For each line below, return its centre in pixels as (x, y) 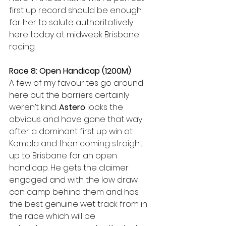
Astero (71, 107)
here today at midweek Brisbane (75, 35)
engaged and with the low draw (74, 180)
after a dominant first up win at (72, 131)
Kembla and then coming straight (77, 144)
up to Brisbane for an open (64, 156)
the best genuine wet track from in (79, 204)
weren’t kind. (33, 107)
